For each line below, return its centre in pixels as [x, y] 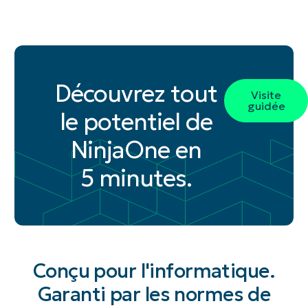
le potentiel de [136, 121]
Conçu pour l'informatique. [154, 271]
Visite [266, 95]
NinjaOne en [136, 149]
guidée [266, 106]
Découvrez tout [136, 93]
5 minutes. [136, 177]
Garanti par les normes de [154, 294]
